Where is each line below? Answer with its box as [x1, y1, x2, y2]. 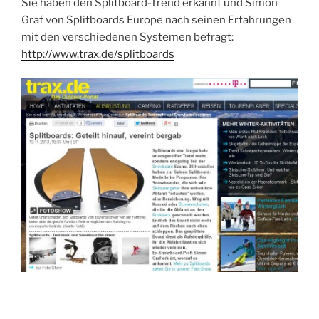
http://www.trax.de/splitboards [21, 47, 174, 61]
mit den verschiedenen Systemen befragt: [21, 30, 234, 43]
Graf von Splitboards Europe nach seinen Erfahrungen [21, 13, 291, 26]
